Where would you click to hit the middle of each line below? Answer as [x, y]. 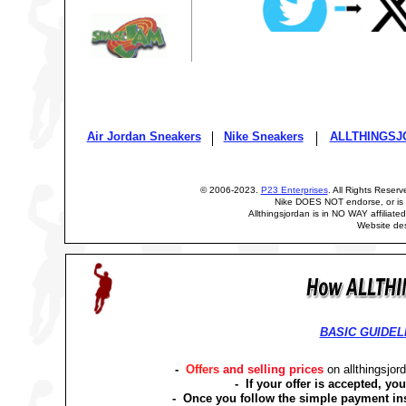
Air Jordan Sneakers [144, 136]
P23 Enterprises [294, 190]
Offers [200, 369]
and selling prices [273, 369]
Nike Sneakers [263, 136]
